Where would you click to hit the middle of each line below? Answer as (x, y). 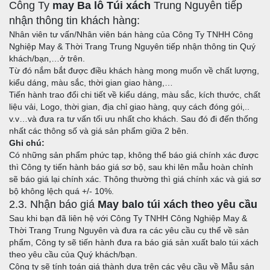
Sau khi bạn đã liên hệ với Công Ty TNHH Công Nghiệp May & (128, 218)
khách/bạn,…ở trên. (47, 59)
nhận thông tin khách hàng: (74, 21)
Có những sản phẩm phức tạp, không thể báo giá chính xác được (134, 155)
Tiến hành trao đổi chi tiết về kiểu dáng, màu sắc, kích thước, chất (135, 95)
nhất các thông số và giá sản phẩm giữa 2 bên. (99, 131)
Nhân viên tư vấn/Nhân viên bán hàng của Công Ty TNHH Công (131, 35)
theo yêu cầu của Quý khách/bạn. (73, 255)
